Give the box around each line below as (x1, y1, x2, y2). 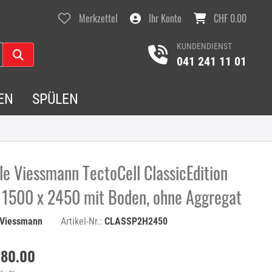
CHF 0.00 (214, 11, 246, 25)
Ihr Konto (149, 11, 182, 25)
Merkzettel (79, 11, 118, 25)
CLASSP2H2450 (104, 215, 168, 227)
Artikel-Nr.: (61, 215, 105, 227)
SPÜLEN (32, 90, 79, 107)
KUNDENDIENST (177, 41, 232, 51)
